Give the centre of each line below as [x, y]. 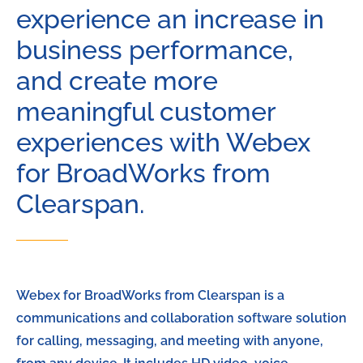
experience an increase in [171, 19]
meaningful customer [146, 111]
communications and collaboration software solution [181, 318]
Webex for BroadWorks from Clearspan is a [150, 296]
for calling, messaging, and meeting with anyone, [170, 341]
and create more [117, 81]
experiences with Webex [164, 142]
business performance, [155, 50]
